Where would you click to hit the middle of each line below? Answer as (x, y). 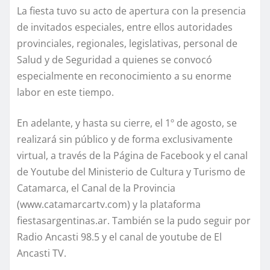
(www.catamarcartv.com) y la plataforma (109, 205)
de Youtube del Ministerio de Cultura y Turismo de (131, 172)
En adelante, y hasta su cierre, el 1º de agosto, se (127, 123)
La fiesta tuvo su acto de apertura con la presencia (131, 11)
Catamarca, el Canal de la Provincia (96, 188)
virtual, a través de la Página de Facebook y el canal (132, 156)
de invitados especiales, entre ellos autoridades (125, 27)
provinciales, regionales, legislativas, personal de (127, 44)
